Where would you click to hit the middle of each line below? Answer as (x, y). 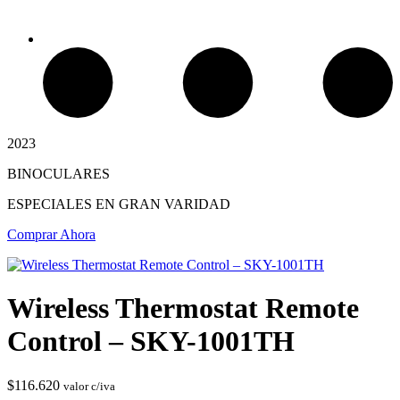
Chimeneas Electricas (139, 192)
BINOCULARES (58, 173)
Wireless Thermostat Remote (183, 308)
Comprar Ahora (51, 234)
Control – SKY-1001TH (151, 342)
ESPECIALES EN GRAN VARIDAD (119, 204)
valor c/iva (89, 386)
